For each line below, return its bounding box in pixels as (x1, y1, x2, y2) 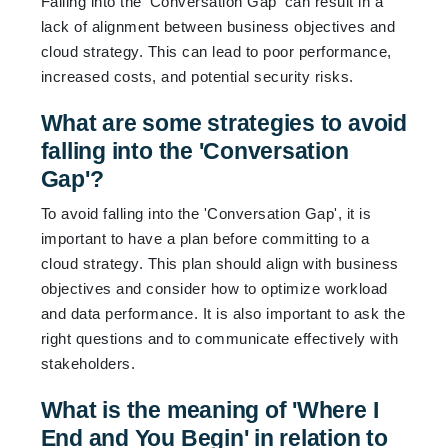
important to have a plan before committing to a (40, 229, 370, 247)
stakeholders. (40, 354, 136, 372)
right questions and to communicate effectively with (40, 329, 399, 347)
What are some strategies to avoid (40, 109, 407, 136)
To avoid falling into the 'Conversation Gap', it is (40, 204, 372, 222)
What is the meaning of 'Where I (40, 396, 379, 423)
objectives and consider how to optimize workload (40, 279, 388, 297)
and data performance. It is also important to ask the (40, 304, 406, 322)
